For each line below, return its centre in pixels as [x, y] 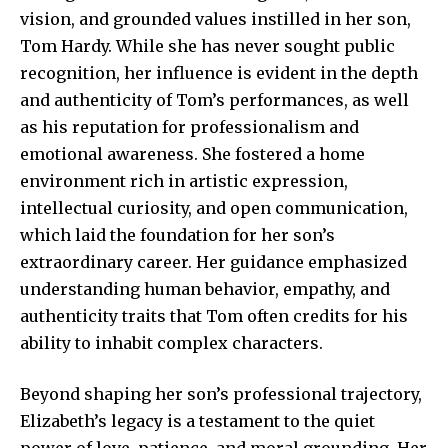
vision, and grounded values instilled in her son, [215, 19]
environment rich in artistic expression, [184, 181]
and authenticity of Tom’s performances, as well [214, 100]
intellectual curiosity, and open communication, [214, 208]
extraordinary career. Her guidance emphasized [213, 262]
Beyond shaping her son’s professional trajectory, [221, 394]
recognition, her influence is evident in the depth [219, 73]
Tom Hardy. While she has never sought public [207, 46]
